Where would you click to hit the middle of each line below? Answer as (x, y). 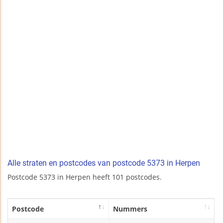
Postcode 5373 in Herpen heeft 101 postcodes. (85, 177)
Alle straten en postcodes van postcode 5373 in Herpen (104, 163)
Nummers (130, 209)
